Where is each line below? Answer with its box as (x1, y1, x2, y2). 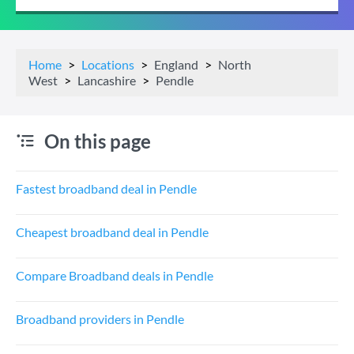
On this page (44, 130, 151, 153)
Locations (81, 57, 134, 72)
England (154, 57, 198, 72)
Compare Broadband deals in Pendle (16, 268, 213, 283)
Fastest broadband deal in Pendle (16, 181, 197, 196)
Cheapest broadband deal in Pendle (16, 224, 209, 239)
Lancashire (77, 73, 136, 88)
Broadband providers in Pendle (16, 311, 184, 326)
